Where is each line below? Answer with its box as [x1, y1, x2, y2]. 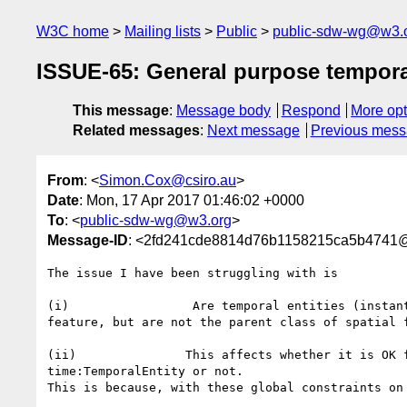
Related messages [73, 123, 200, 139]
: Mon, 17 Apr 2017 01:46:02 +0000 [79, 192, 304, 208]
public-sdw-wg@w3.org [80, 212, 232, 228]
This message [73, 103, 169, 119]
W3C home [36, 24, 109, 39]
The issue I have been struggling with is [47, 265, 338, 280]
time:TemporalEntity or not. [47, 363, 243, 378]
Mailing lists [124, 24, 201, 39]
